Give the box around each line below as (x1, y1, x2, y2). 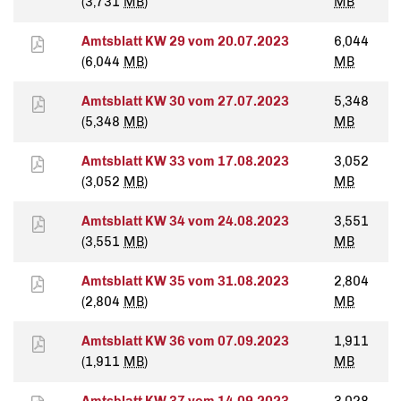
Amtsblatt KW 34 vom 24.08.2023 (81, 213, 289, 230)
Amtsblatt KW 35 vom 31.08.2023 (81, 273, 289, 290)
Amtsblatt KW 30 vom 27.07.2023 (81, 93, 289, 110)
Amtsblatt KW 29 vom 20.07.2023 (81, 33, 289, 50)
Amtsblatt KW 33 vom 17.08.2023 (81, 153, 289, 170)
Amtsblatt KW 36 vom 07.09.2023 (81, 333, 289, 350)
